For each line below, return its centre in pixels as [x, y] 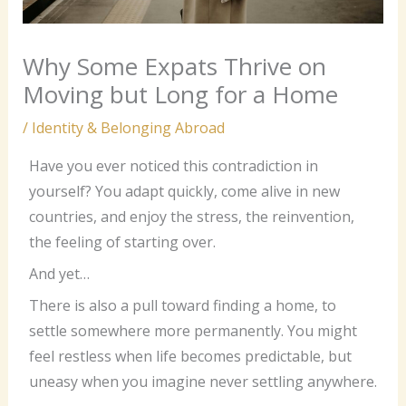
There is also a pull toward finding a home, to [182, 305]
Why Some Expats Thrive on [174, 66]
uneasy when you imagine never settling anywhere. [203, 381]
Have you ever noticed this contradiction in [173, 165]
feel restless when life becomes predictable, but [190, 356]
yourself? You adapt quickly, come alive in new [184, 191]
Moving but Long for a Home [180, 94]
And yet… [59, 273]
